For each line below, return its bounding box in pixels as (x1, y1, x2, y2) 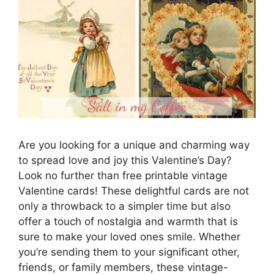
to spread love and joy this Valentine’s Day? (18, 154, 232, 166)
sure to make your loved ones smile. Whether (18, 231, 240, 243)
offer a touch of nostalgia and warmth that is (18, 215, 238, 228)
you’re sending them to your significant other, (18, 246, 240, 258)
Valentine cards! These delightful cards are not (18, 185, 249, 197)
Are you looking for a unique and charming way (18, 139, 250, 151)
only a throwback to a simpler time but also (18, 200, 231, 212)
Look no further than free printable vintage (18, 169, 228, 182)
